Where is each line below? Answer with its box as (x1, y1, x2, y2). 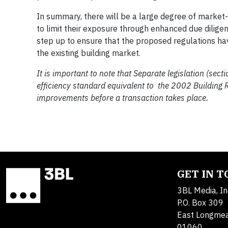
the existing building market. (37, 48, 140, 58)
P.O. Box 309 (177, 197, 223, 208)
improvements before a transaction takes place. (37, 93, 208, 103)
